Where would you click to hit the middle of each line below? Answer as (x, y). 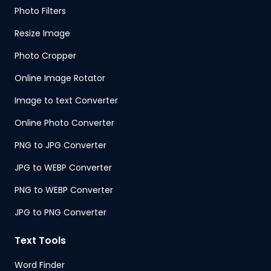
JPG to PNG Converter (60, 213)
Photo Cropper (45, 56)
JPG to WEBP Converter (63, 168)
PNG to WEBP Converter (64, 190)
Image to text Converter (66, 101)
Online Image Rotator (60, 78)
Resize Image (42, 34)
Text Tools (40, 241)
